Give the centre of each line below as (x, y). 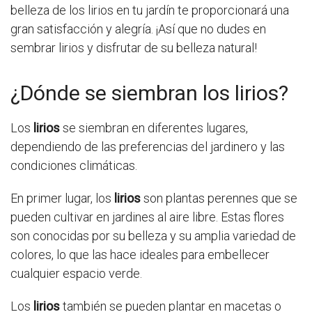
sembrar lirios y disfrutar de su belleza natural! (134, 48)
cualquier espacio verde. (76, 274)
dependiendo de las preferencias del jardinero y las (148, 147)
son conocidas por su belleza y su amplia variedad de (153, 236)
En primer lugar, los (62, 198)
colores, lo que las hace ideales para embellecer (140, 255)
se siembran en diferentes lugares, (154, 128)
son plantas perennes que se (219, 198)
